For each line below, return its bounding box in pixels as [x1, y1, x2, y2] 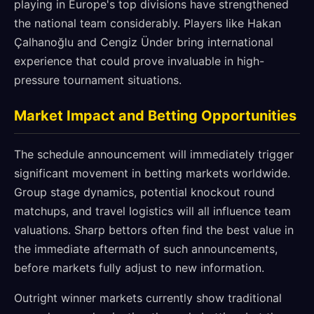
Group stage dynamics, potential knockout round [14, 185, 275, 199]
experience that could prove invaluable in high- [14, 54, 264, 68]
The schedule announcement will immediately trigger [14, 147, 294, 161]
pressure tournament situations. [14, 73, 182, 87]
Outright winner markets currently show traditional [14, 291, 282, 305]
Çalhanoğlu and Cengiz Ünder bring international [14, 35, 273, 49]
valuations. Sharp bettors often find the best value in [14, 223, 294, 237]
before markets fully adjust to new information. [14, 261, 264, 275]
